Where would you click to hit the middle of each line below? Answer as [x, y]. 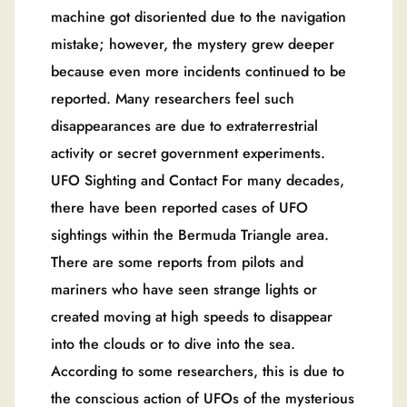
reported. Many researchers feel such [173, 98]
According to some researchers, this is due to [198, 371]
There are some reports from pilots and [177, 262]
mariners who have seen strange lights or [184, 289]
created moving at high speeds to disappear [192, 316]
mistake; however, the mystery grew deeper [193, 44]
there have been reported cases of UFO [179, 207]
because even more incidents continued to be [199, 71]
